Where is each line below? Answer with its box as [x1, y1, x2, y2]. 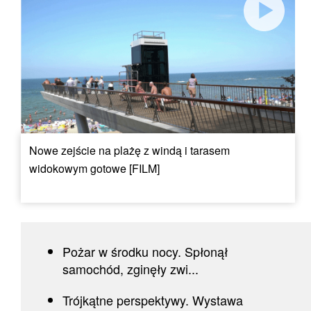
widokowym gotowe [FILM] [29, 160, 160, 177]
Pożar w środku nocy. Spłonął [62, 242, 228, 261]
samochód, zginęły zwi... [62, 260, 199, 278]
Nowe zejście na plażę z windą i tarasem [29, 142, 230, 159]
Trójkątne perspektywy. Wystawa [62, 291, 243, 310]
